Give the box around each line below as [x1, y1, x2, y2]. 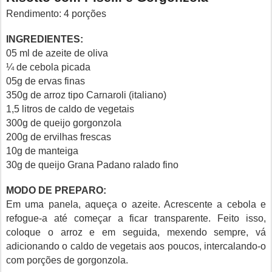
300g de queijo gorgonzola [6, 118, 121, 128]
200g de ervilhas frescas [6, 132, 111, 142]
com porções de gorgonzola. [6, 255, 128, 265]
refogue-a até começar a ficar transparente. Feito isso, [6, 213, 266, 223]
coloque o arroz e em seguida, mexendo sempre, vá [6, 227, 266, 237]
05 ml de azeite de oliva [6, 48, 108, 58]
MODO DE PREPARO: [6, 185, 106, 195]
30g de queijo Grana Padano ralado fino [6, 160, 178, 170]
